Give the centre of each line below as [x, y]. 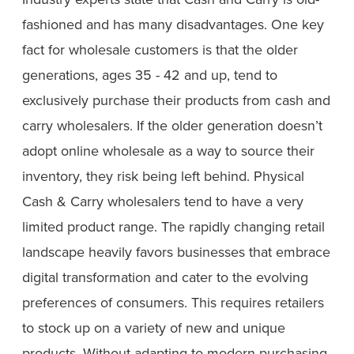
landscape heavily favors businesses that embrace [176, 252]
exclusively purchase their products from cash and [176, 100]
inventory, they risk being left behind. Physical [163, 176]
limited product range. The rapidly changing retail [173, 227]
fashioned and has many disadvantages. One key [173, 24]
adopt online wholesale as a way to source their [168, 151]
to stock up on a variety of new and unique [154, 328]
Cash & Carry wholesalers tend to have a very [163, 201]
